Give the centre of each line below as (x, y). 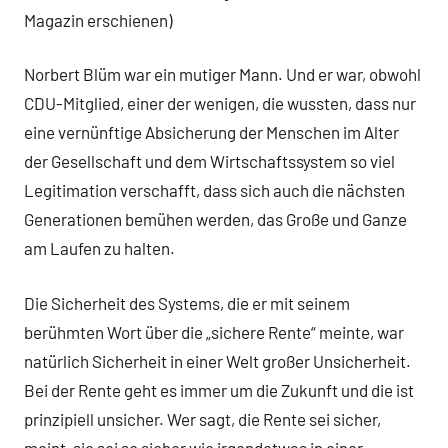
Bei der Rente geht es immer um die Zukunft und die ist (219, 389)
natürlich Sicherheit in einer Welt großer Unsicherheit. (217, 360)
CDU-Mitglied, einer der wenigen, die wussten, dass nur (220, 103)
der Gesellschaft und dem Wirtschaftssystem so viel (209, 161)
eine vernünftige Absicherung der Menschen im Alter (211, 132)
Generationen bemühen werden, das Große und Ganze (215, 219)
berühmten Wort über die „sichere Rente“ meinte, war (214, 331)
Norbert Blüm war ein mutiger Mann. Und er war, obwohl (222, 74)
